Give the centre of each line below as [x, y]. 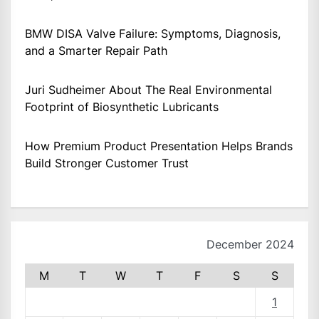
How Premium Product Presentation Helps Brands [159, 146]
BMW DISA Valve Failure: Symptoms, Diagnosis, [153, 33]
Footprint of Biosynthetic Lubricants [122, 106]
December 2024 [250, 244]
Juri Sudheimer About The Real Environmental [148, 89]
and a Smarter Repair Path [96, 50]
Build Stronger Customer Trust [107, 163]
